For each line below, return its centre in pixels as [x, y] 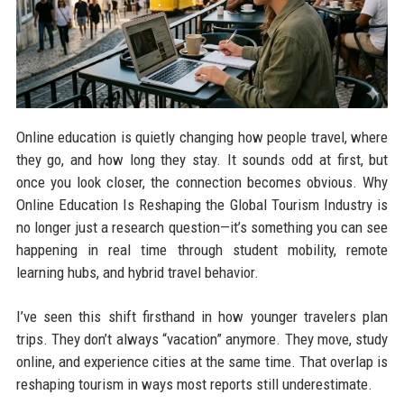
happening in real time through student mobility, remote [202, 250]
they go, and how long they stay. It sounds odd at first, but [202, 160]
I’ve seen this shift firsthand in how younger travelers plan [202, 317]
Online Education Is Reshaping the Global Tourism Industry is [202, 205]
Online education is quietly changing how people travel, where [202, 138]
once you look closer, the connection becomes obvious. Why [202, 183]
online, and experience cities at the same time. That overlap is [202, 362]
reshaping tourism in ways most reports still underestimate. [194, 385]
